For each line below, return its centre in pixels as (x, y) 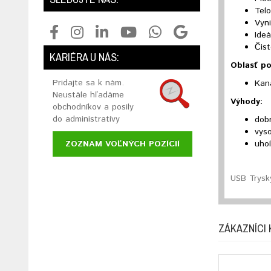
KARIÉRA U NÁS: (84, 57)
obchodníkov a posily (93, 107)
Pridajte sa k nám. (88, 83)
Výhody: (247, 102)
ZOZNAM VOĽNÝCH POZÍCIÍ (122, 144)
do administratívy (86, 119)
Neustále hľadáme (88, 95)
